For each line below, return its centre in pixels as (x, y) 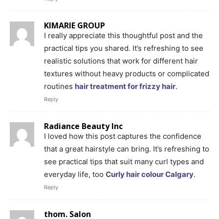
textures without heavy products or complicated (127, 73)
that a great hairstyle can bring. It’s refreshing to (127, 149)
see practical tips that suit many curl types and (124, 161)
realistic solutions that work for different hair (121, 61)
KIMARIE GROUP (75, 25)
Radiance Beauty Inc (83, 126)
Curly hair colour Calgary (150, 174)
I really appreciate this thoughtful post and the (123, 35)
